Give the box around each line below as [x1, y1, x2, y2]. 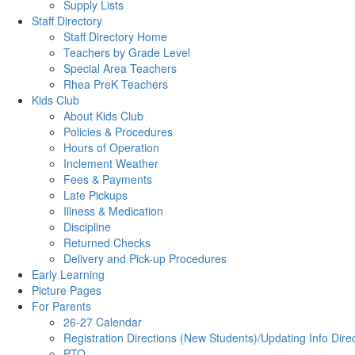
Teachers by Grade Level [63, 44, 190, 60]
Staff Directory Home [63, 29, 167, 44]
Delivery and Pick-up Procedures [63, 250, 227, 266]
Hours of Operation [63, 139, 159, 155]
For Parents [32, 298, 91, 314]
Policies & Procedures [63, 124, 173, 139]
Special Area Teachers [63, 60, 177, 76]
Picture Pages [32, 282, 101, 298]
